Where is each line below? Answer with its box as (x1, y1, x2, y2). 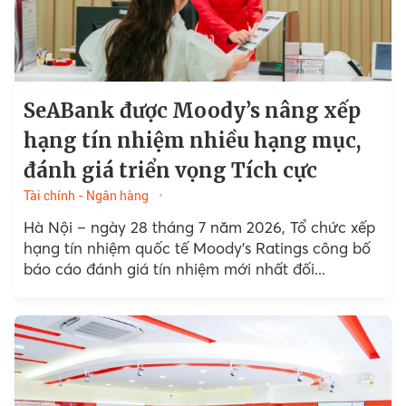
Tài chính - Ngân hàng (23, 188, 149, 203)
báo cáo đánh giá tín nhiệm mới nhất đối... (23, 259, 325, 278)
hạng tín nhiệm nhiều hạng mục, (23, 128, 361, 153)
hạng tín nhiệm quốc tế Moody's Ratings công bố (23, 238, 371, 257)
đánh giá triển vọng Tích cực (23, 158, 317, 183)
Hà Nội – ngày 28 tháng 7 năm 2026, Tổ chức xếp (23, 217, 375, 237)
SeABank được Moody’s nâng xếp (23, 98, 361, 123)
